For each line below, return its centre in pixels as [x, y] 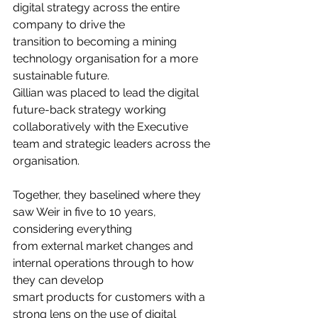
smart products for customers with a [110, 297]
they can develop [58, 280]
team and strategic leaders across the [113, 144]
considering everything [72, 229]
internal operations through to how [105, 263]
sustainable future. [61, 76]
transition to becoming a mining [96, 42]
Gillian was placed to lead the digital [107, 93]
